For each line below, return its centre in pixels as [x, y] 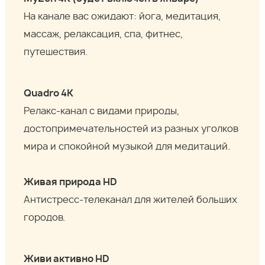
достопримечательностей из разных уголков [131, 129]
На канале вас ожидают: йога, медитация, [122, 17]
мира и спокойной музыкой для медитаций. [127, 147]
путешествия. [56, 52]
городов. [45, 218]
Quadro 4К [49, 94]
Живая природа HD [71, 182]
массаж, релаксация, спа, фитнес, [104, 35]
